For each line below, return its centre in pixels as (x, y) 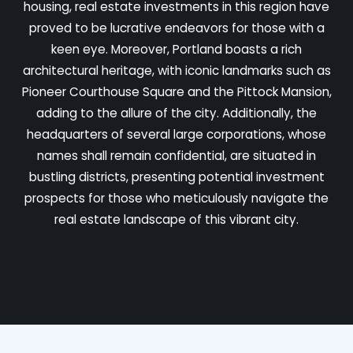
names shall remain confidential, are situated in (176, 155)
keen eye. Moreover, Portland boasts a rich (176, 49)
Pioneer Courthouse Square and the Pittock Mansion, (176, 91)
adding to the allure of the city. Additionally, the (176, 113)
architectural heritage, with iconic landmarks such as (176, 70)
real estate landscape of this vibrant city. (176, 219)
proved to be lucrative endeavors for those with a (176, 28)
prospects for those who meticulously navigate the (176, 198)
